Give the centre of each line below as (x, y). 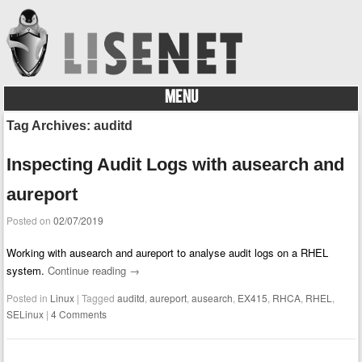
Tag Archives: (51, 125)
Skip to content (39, 120)
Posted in (29, 298)
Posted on (30, 220)
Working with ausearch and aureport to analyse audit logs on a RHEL (168, 253)
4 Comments (79, 314)
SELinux (25, 314)
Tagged (100, 298)
